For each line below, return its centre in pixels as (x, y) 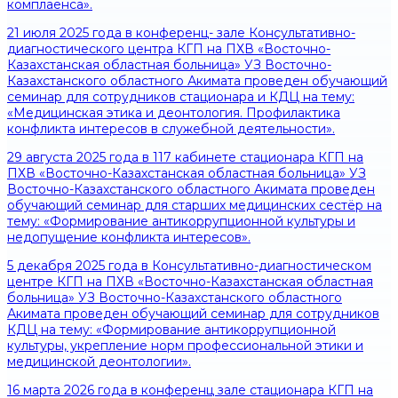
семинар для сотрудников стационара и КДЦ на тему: (181, 97)
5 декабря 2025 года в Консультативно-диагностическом (189, 266)
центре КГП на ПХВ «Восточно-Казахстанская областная (190, 282)
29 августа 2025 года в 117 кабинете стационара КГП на (185, 158)
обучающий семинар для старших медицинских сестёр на (195, 206)
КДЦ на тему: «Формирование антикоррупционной (171, 330)
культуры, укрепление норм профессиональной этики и (185, 346)
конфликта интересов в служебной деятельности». (171, 129)
